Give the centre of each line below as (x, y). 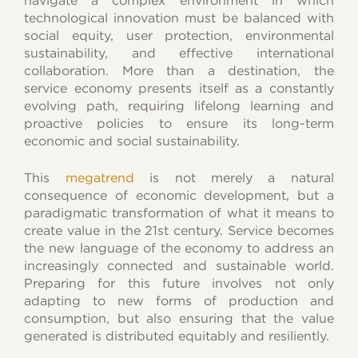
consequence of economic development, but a (179, 195)
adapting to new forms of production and (179, 300)
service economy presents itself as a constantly (179, 88)
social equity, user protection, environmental (179, 35)
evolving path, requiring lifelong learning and (179, 105)
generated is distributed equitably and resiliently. (177, 336)
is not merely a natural (234, 177)
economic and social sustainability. (132, 141)
